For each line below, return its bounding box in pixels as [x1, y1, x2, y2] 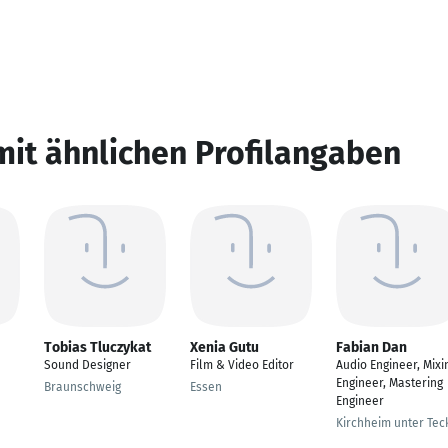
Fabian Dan [336, 339, 407, 356]
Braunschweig [44, 380, 121, 394]
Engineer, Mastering [336, 376, 443, 390]
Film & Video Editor [190, 358, 294, 372]
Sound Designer [44, 358, 131, 372]
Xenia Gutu [190, 339, 259, 356]
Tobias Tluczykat [44, 339, 151, 356]
